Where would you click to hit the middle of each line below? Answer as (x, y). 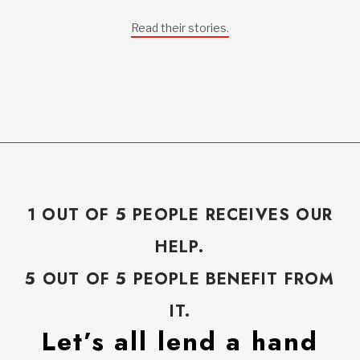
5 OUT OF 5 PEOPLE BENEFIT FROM (180, 280)
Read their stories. (180, 28)
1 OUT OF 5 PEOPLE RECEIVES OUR (180, 215)
